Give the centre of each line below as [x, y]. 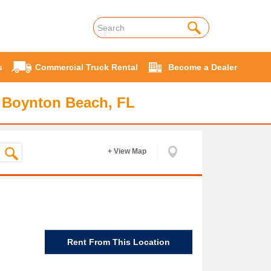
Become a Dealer [203, 67]
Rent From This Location [119, 242]
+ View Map [127, 151]
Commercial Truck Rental [87, 67]
